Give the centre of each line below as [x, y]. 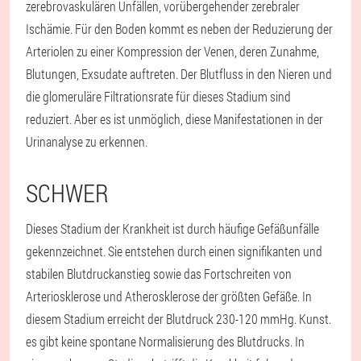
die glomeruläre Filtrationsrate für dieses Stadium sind [158, 96]
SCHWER [67, 193]
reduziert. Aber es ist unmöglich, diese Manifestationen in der [174, 119]
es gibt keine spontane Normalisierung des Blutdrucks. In [165, 341]
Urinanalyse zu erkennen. [87, 141]
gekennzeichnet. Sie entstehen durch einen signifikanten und [174, 251]
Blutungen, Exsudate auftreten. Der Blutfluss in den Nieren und [179, 74]
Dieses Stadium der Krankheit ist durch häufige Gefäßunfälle [172, 228]
